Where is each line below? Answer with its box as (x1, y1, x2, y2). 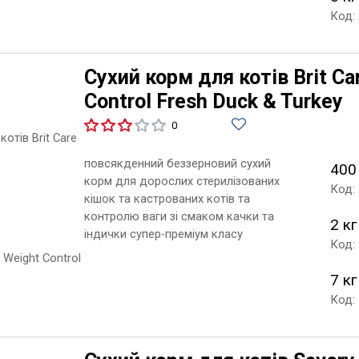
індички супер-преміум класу (83, 226, 243, 241)
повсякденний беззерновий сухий (83, 155, 271, 171)
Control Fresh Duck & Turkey (83, 89, 343, 113)
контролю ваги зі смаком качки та (83, 208, 274, 224)
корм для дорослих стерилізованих (83, 173, 280, 188)
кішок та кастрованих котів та (83, 191, 250, 206)
